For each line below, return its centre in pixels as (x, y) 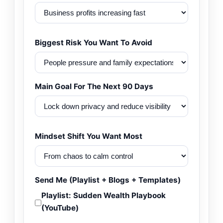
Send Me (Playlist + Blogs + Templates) (108, 180)
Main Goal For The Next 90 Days (94, 86)
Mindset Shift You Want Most (89, 136)
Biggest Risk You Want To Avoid (94, 42)
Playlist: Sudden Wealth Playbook (104, 195)
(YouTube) (60, 208)
